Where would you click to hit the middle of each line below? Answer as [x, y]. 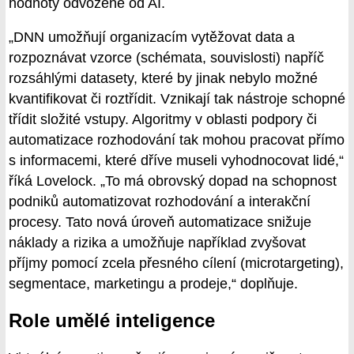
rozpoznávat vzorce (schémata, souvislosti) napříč [166, 58]
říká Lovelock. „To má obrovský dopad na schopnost [173, 181]
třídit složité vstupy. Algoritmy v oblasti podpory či [163, 120]
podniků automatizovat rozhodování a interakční [160, 202]
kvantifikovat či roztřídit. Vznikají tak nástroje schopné [177, 99]
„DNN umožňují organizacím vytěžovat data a [152, 38]
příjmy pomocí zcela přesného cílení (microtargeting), [176, 264]
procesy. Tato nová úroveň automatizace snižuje [160, 222]
